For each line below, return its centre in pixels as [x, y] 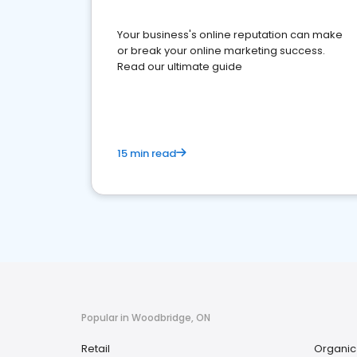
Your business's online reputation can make [230, 35]
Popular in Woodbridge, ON [146, 318]
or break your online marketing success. [221, 51]
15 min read [147, 153]
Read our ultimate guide [180, 67]
